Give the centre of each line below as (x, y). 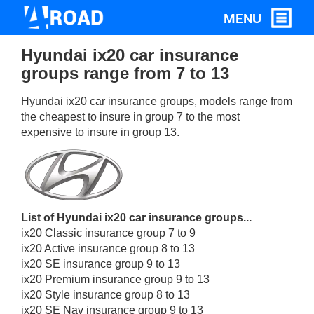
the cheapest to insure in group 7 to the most (130, 117)
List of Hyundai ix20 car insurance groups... (136, 218)
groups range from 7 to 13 (125, 74)
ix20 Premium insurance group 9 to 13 (115, 280)
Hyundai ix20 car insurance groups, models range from (157, 102)
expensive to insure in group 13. (100, 132)
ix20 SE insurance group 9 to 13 (101, 264)
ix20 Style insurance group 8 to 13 (105, 295)
